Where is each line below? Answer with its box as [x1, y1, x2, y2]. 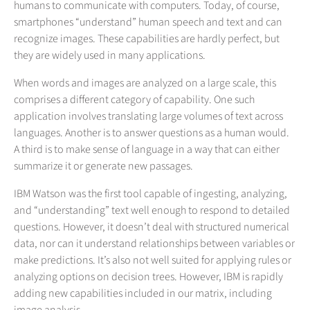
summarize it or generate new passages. [14, 158, 193, 174]
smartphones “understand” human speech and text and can [14, 15, 282, 30]
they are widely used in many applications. [14, 48, 206, 64]
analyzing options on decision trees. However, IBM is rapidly [14, 269, 283, 285]
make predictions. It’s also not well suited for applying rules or [14, 253, 291, 268]
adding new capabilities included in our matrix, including [14, 286, 272, 302]
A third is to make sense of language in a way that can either [14, 142, 280, 158]
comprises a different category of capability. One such [14, 92, 255, 108]
